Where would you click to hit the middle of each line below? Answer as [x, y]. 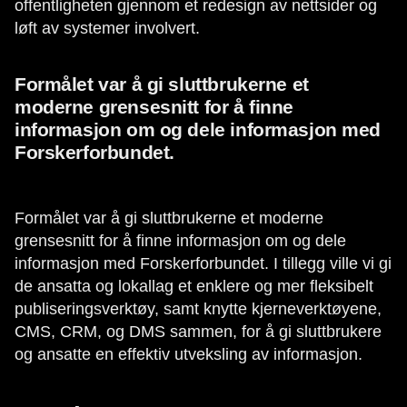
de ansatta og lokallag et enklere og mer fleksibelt [194, 286]
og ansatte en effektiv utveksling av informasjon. [191, 354]
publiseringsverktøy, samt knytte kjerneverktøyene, [198, 309]
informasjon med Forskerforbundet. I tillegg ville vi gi [203, 263]
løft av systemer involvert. [109, 28]
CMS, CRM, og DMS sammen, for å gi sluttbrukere [198, 332]
